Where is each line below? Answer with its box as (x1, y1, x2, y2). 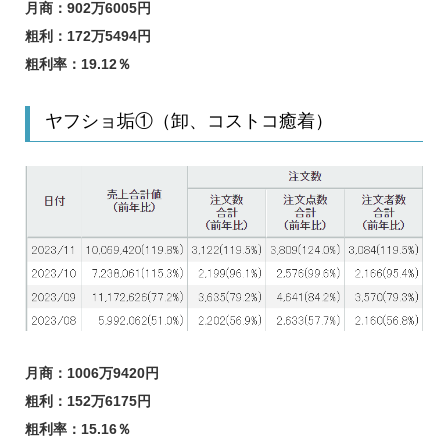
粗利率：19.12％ (24, 56, 131, 73)
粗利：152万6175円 (24, 392, 151, 409)
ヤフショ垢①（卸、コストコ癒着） (44, 111, 333, 132)
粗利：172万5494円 (24, 28, 151, 45)
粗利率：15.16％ (24, 420, 131, 437)
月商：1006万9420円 (24, 364, 159, 381)
